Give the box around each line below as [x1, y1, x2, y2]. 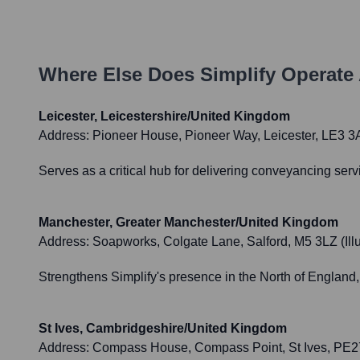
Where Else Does [39, 63, 200, 86]
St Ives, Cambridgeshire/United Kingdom [39, 321, 287, 336]
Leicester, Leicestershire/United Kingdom [39, 109, 290, 124]
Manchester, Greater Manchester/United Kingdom [39, 215, 338, 230]
